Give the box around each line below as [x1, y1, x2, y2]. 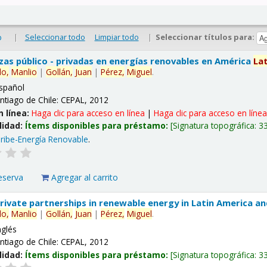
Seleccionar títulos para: [156, 32, 257, 43]
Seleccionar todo [24, 32, 85, 43]
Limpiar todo [94, 32, 139, 43]
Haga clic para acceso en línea [32, 107, 145, 119]
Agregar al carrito [49, 172, 119, 184]
